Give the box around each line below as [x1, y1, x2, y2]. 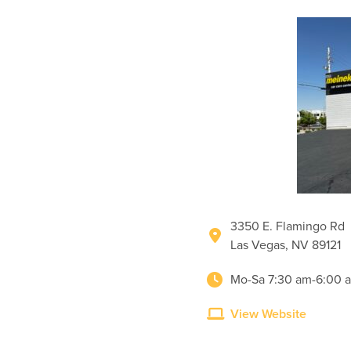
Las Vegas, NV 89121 [230, 237, 341, 253]
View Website [230, 306, 306, 322]
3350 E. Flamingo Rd [230, 219, 345, 234]
